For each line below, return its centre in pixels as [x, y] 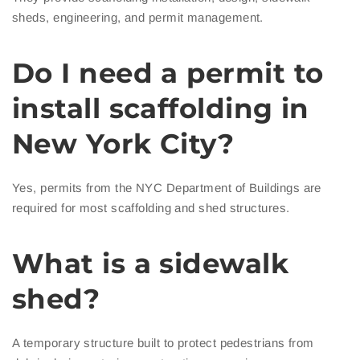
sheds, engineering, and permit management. [138, 18]
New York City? [123, 144]
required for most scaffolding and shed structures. [151, 208]
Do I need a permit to [168, 74]
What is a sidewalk [151, 264]
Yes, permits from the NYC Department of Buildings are [167, 188]
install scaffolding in [161, 109]
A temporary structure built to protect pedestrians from [163, 343]
